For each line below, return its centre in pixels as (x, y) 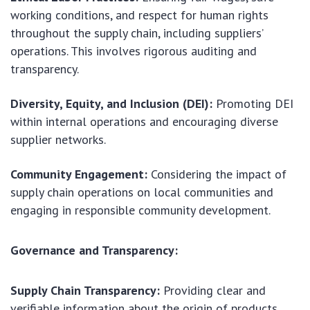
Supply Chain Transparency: (85, 291)
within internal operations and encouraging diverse (144, 122)
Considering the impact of (217, 174)
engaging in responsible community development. (140, 210)
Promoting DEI (253, 104)
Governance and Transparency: (94, 250)
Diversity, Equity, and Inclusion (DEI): (111, 104)
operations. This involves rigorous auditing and (134, 51)
